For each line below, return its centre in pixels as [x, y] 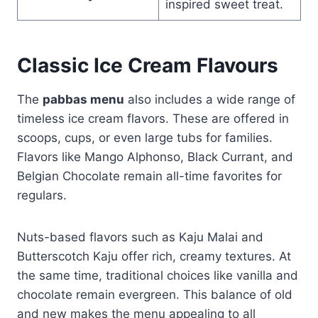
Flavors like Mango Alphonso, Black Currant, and [155, 157]
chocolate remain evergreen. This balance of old [155, 294]
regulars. [42, 195]
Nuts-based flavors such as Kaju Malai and [140, 237]
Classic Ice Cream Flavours [148, 65]
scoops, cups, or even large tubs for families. [145, 137]
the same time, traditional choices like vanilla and [158, 275]
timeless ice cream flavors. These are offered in [153, 118]
